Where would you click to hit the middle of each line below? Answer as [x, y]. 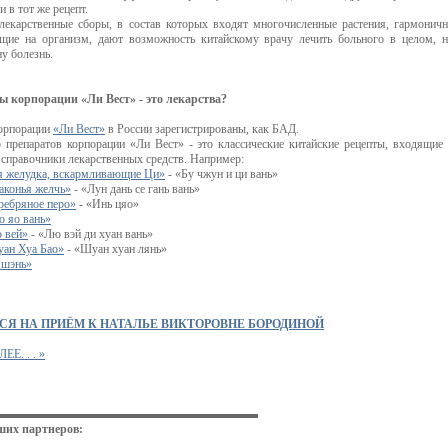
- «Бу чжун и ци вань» [221, 174]
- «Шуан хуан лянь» [115, 249]
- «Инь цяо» [107, 204]
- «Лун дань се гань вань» [135, 189]
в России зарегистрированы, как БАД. [202, 129]
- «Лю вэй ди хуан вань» [90, 234]
